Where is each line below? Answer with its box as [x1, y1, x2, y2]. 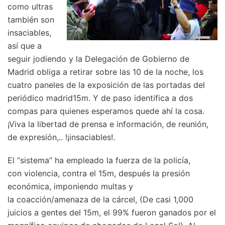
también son [8, 15, 54, 25]
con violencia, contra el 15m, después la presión [8, 168, 190, 179]
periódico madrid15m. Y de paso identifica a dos [8, 93, 193, 103]
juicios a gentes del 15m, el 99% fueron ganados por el [8, 207, 216, 218]
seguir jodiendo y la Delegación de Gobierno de [8, 54, 189, 64]
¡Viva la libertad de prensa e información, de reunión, [8, 119, 208, 130]
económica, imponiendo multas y [8, 181, 133, 192]
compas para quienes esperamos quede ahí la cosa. [8, 106, 204, 117]
